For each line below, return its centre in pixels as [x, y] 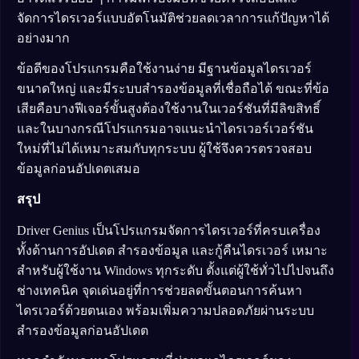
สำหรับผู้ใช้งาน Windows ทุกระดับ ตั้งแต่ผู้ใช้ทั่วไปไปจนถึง [175, 271]
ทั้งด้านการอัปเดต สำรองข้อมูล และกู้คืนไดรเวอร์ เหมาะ [172, 251]
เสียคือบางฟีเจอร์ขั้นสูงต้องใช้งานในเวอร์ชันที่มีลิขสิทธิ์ [169, 108]
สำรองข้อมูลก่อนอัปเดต [83, 331]
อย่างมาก [43, 38]
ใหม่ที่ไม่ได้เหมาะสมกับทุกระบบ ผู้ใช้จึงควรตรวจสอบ [164, 148]
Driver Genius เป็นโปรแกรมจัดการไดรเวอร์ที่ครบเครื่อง [169, 231]
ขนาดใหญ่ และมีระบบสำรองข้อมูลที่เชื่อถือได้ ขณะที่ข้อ [173, 88]
